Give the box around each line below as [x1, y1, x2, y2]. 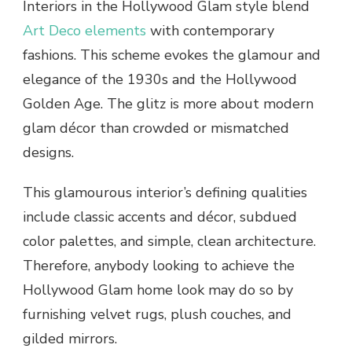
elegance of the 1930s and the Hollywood [23, 69, 297, 89]
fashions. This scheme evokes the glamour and [23, 45, 321, 64]
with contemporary [146, 20, 274, 40]
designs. [23, 142, 74, 162]
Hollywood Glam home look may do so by [23, 280, 293, 299]
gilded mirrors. [23, 328, 117, 348]
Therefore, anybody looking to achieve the [23, 255, 295, 275]
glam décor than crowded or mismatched [23, 118, 289, 137]
